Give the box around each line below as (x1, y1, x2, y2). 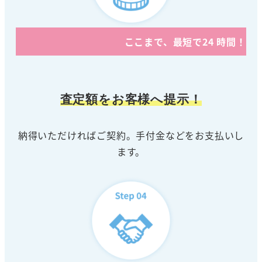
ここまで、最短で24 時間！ (124, 34, 246, 49)
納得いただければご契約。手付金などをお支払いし (18, 127, 244, 142)
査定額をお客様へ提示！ (60, 92, 202, 106)
